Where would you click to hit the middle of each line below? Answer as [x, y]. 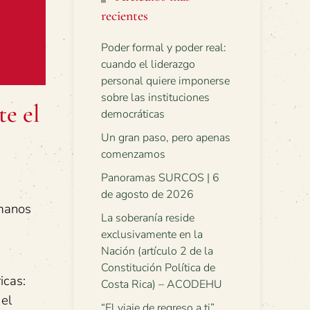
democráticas [133, 114]
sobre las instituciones [155, 98]
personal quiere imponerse [165, 81]
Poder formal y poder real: [164, 48]
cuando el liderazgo [148, 64]
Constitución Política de [158, 268]
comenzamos [133, 154]
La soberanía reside [148, 218]
